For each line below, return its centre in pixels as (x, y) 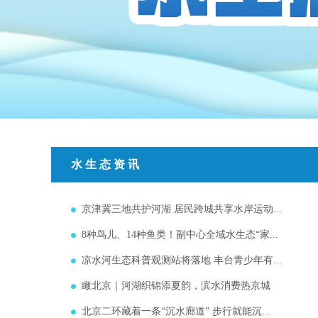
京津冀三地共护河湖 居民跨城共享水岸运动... (182, 209)
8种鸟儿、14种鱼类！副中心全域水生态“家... (180, 235)
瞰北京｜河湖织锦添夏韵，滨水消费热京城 (176, 286)
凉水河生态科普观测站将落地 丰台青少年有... (182, 260)
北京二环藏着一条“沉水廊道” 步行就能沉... (176, 311)
